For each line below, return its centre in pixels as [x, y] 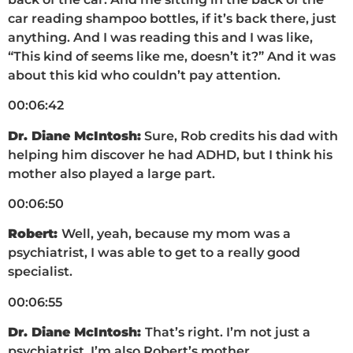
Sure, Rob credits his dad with [240, 136]
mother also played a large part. [111, 173]
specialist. [40, 272]
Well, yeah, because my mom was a [176, 234]
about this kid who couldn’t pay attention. [144, 75]
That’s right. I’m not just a [228, 333]
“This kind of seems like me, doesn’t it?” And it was [172, 56]
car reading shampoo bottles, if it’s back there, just [172, 18]
